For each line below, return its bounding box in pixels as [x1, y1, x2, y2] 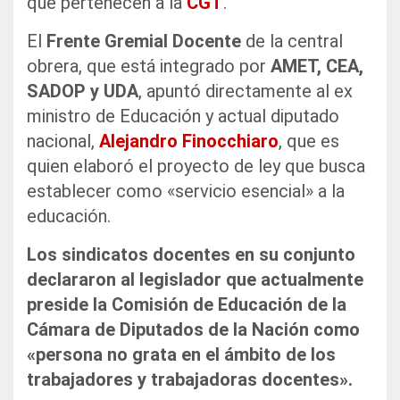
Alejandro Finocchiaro [99, 129, 279, 152]
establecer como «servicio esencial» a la [27, 179, 345, 202]
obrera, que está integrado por [27, 54, 271, 77]
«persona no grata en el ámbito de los [27, 343, 336, 365]
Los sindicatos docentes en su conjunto [27, 243, 355, 265]
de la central [246, 29, 343, 52]
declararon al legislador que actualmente [27, 268, 363, 290]
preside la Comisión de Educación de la [27, 293, 346, 315]
